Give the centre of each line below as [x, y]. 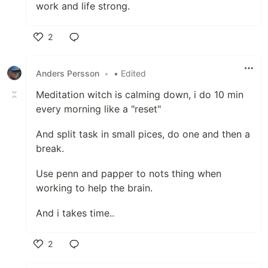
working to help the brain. [94, 188]
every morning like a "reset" [98, 109]
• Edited [130, 73]
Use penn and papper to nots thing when [129, 173]
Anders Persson [68, 73]
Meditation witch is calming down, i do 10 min [140, 95]
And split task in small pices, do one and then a [143, 134]
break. [50, 148]
